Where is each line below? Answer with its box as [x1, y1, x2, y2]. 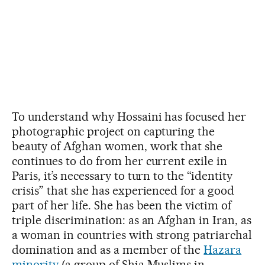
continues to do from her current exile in [12, 153, 228, 168]
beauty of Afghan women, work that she [12, 138, 223, 153]
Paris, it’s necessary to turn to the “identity [12, 168, 233, 183]
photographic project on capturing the [12, 124, 215, 138]
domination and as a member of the [12, 242, 204, 257]
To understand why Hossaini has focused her [12, 109, 247, 124]
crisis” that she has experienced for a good [12, 183, 235, 198]
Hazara [203, 242, 242, 257]
